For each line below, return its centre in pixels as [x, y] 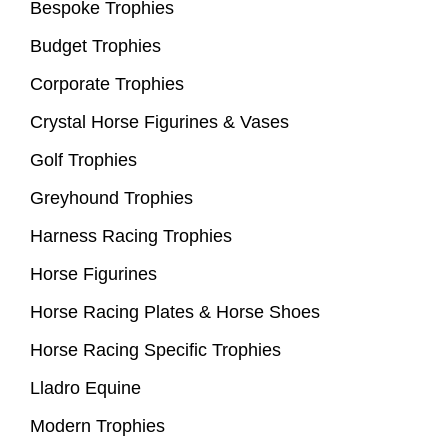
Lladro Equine [85, 388]
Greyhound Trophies [111, 198]
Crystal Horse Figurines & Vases [159, 122]
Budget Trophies [95, 46]
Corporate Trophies [107, 84]
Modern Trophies [97, 426]
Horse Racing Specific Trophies [155, 350]
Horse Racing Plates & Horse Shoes [175, 312]
